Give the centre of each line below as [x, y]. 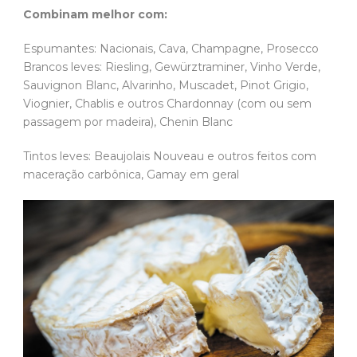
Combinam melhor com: [95, 15]
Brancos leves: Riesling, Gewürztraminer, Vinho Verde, [172, 67]
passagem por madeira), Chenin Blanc [128, 122]
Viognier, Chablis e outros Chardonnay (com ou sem [167, 104]
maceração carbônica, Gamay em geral [131, 175]
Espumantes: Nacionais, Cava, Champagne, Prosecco [171, 49]
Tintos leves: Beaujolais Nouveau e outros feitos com [170, 157]
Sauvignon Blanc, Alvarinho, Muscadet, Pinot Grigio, [166, 86]
